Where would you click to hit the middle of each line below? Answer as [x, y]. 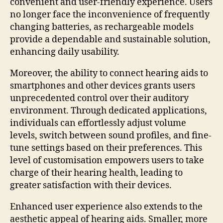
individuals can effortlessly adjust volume [98, 123]
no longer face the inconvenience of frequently [110, 14]
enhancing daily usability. [65, 52]
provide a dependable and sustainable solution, [110, 39]
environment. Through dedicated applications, [109, 111]
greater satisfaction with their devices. [91, 185]
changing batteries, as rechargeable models [102, 27]
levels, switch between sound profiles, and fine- [111, 135]
